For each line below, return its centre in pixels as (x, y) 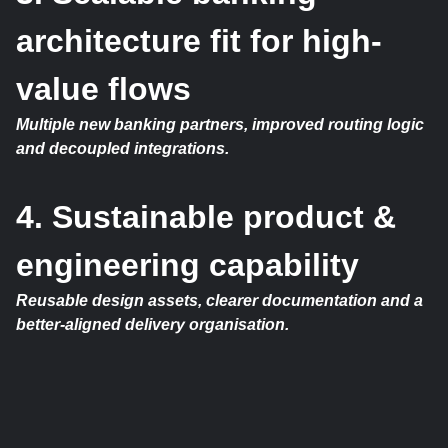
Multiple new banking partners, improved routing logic (220, 125)
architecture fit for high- (199, 41)
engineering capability (187, 265)
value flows (103, 89)
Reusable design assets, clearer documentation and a (219, 301)
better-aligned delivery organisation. (152, 325)
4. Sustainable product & (206, 217)
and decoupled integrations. (122, 149)
